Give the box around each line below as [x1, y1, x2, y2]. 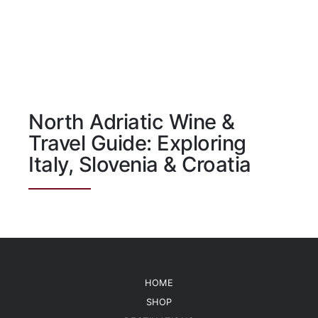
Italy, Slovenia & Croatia [28, 152, 251, 177]
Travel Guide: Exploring [28, 131, 246, 156]
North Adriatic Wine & [28, 109, 235, 135]
